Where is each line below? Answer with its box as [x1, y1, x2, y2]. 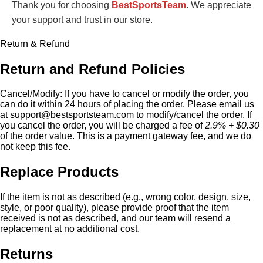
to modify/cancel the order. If [134, 110, 252, 120]
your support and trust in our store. [12, 14, 153, 25]
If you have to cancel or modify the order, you [62, 89, 249, 99]
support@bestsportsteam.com [10, 110, 134, 120]
